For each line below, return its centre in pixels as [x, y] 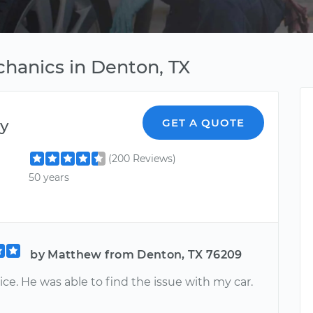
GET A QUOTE [204, 123]
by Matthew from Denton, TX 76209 [136, 255]
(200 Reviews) [143, 159]
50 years [49, 178]
